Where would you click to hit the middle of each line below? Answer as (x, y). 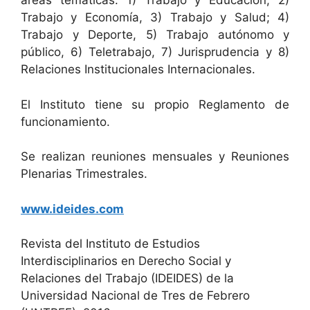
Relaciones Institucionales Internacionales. (138, 69)
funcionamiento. (65, 121)
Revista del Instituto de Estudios (110, 244)
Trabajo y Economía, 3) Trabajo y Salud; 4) (155, 17)
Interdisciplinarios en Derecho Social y (126, 261)
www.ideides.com (72, 209)
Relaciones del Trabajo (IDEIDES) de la (127, 278)
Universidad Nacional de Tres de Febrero (135, 295)
